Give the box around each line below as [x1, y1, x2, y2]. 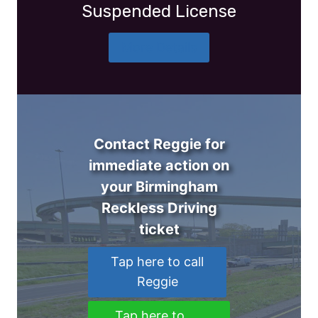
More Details [121, 39, 197, 55]
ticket [138, 221, 180, 238]
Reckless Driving [101, 199, 217, 217]
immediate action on [89, 157, 229, 175]
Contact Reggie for [93, 136, 225, 153]
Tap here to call [111, 254, 204, 270]
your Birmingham [100, 178, 218, 196]
